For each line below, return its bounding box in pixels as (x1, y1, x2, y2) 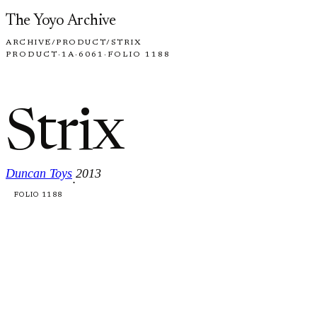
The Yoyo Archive (6, 13, 116, 29)
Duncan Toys (6, 166, 72, 180)
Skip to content (5, 8, 83, 20)
